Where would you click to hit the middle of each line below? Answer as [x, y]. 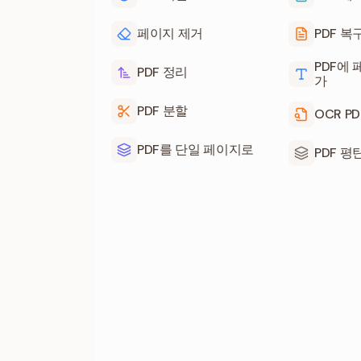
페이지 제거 [170, 33]
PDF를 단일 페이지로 [196, 149]
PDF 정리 [163, 72]
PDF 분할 [163, 111]
